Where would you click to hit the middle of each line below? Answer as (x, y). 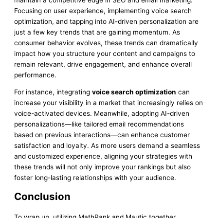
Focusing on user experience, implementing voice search (103, 10)
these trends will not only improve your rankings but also (103, 167)
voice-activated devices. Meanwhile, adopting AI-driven (102, 114)
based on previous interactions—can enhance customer (102, 135)
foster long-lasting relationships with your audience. (95, 178)
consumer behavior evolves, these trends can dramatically (106, 43)
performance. (36, 75)
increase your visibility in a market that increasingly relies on (109, 103)
